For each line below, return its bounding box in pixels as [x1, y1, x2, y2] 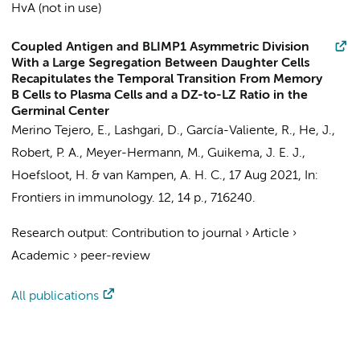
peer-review [80, 250, 150, 263]
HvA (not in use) [11, 2, 101, 15]
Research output [11, 227, 105, 240]
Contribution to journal [112, 227, 242, 240]
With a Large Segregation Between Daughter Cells [11, 57, 309, 70]
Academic [11, 250, 70, 263]
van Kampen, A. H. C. [103, 170, 223, 182]
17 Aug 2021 [229, 170, 298, 182]
